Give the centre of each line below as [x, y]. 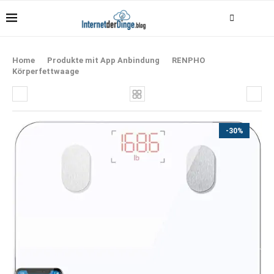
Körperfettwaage [46, 71]
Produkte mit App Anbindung [103, 60]
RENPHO [188, 60]
